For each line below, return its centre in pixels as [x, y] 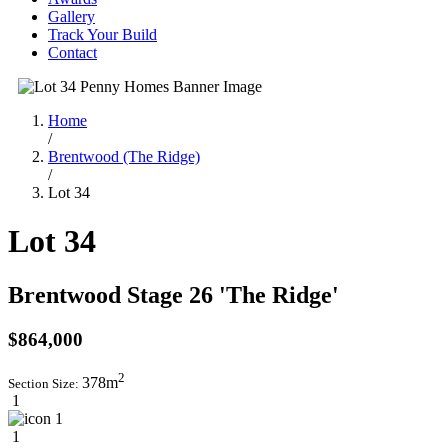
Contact [72, 52]
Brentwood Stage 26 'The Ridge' [173, 294]
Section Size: [45, 383]
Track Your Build [102, 34]
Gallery [71, 16]
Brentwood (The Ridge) [124, 156]
